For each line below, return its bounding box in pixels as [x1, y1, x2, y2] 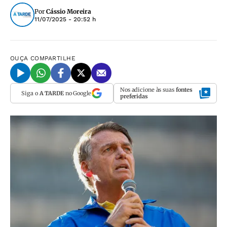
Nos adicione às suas [120, 86, 176, 93]
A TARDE [39, 89, 64, 97]
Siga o [21, 89, 40, 97]
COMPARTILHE [30, 55, 76, 62]
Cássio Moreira [46, 8, 91, 15]
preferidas [120, 93, 148, 100]
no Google [63, 89, 91, 97]
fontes [175, 86, 193, 93]
